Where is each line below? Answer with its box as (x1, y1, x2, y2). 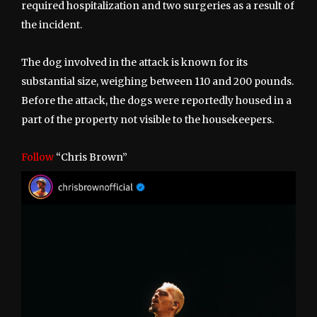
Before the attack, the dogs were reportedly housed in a (21, 94, 292, 108)
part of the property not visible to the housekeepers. (21, 113, 274, 127)
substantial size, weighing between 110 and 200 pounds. (21, 75, 294, 88)
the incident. (21, 18, 82, 32)
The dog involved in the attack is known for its (21, 56, 248, 69)
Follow (21, 151, 54, 164)
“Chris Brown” (54, 151, 127, 164)
